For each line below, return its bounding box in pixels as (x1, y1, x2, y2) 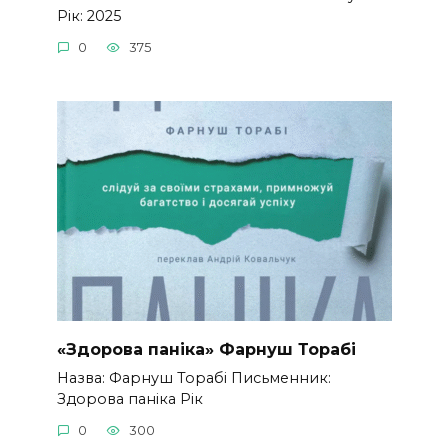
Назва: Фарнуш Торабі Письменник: (56, 368, 331, 387)
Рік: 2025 (56, 6, 121, 25)
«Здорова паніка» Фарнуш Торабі (56, 339, 356, 359)
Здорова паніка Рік (56, 389, 203, 408)
